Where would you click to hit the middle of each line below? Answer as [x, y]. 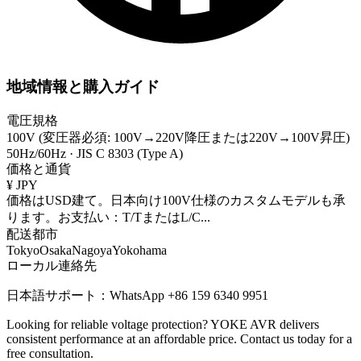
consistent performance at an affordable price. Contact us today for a [179, 338]
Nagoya [92, 250]
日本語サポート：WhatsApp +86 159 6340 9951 [137, 295]
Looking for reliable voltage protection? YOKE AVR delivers [163, 324]
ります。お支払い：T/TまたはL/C [104, 217]
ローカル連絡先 [52, 265]
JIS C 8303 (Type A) [130, 153]
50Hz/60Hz [36, 153]
